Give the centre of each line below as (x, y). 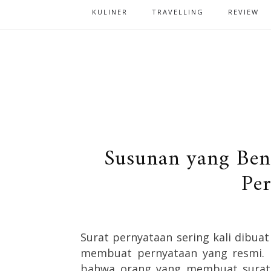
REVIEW (243, 12)
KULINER (110, 12)
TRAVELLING (178, 12)
